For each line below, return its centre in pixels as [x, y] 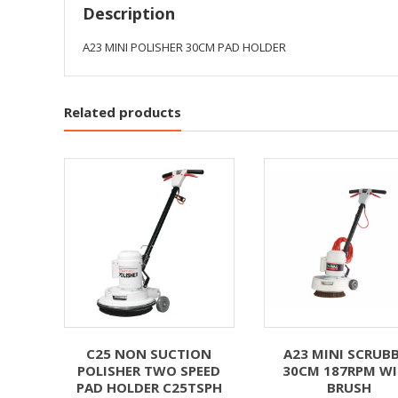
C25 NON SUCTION [149, 354]
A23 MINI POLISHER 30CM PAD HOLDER [184, 47]
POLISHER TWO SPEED [149, 371]
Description [129, 13]
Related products [123, 111]
